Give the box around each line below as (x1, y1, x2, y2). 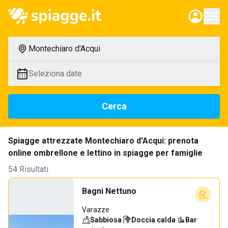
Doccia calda (131, 216, 176, 224)
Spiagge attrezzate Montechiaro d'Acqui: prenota (8, 136, 198, 146)
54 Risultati (8, 164, 48, 174)
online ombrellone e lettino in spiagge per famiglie (8, 148, 203, 158)
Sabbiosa (90, 216, 122, 224)
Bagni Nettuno (82, 186, 136, 196)
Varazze (82, 206, 109, 214)
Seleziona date (28, 69, 82, 78)
